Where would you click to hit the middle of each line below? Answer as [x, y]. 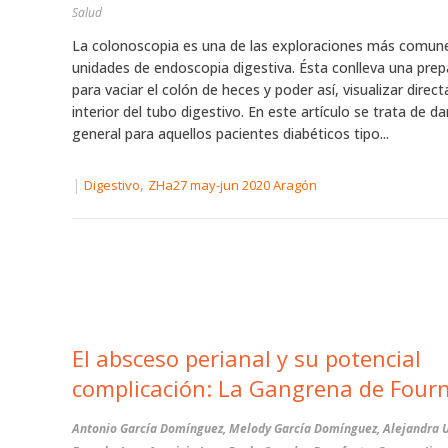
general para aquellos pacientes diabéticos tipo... [230, 133]
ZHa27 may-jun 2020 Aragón [232, 185]
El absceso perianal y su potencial [246, 358]
